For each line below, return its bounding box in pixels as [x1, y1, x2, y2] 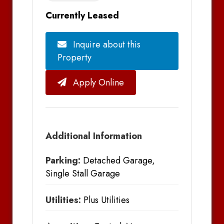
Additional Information [45, 129, 142, 143]
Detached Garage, [80, 154, 155, 167]
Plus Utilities [81, 193, 129, 207]
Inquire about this [70, 37, 140, 51]
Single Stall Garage [45, 167, 120, 180]
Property [57, 50, 91, 64]
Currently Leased [45, 8, 119, 22]
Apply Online [70, 75, 124, 89]
